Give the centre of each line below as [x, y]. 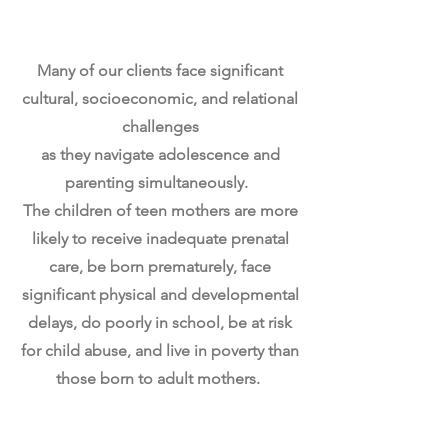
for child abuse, [76, 350]
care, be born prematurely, [145, 266]
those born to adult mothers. [160, 378]
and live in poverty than [215, 350]
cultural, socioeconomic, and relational [160, 98]
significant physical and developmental [160, 294]
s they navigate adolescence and [164, 154]
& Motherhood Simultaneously [160, 26]
